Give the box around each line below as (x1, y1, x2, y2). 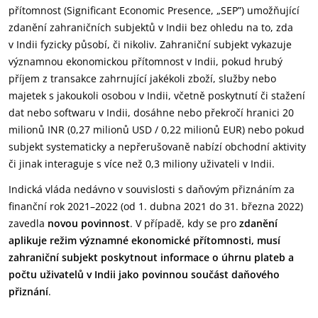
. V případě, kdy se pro (130, 216, 239, 230)
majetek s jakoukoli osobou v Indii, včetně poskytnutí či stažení (9, 89, 305, 102)
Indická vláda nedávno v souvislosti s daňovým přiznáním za (9, 182, 295, 196)
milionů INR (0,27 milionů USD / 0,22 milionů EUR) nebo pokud (9, 123, 305, 136)
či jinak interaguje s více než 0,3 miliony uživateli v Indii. (9, 157, 275, 170)
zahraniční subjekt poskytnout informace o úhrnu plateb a (9, 251, 294, 264)
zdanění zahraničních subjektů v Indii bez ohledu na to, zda (9, 21, 293, 34)
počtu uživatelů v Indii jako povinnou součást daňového (9, 268, 280, 281)
